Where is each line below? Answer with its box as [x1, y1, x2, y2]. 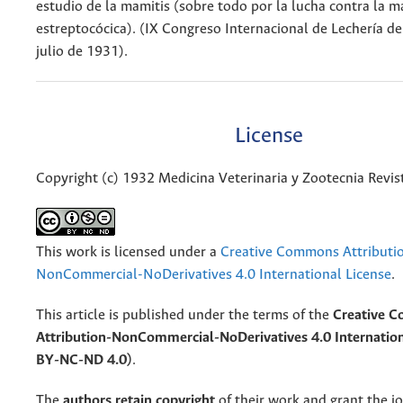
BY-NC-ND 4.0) [36, 353, 132, 369]
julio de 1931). [36, 43, 131, 59]
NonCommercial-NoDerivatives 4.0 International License [36, 267, 391, 283]
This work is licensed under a [36, 245, 220, 261]
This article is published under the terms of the [36, 308, 333, 324]
